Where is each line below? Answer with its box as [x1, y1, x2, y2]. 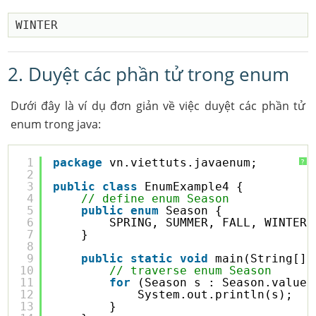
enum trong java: [10, 116, 101, 132]
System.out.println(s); [138, 288, 293, 301]
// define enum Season [81, 192, 230, 205]
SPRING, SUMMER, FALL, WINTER [109, 216, 308, 229]
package [53, 156, 103, 169]
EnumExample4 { [145, 180, 244, 193]
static [130, 252, 174, 265]
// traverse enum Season [109, 264, 272, 277]
